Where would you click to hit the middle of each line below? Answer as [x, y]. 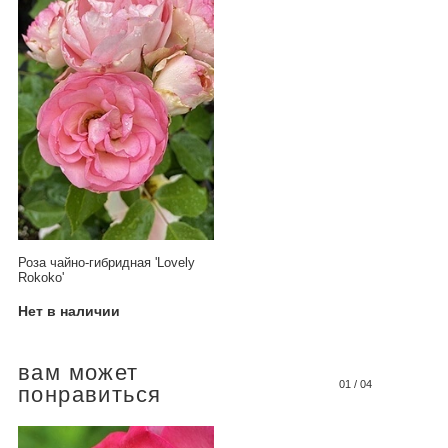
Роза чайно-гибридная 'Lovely [106, 262]
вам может [78, 373]
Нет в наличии [69, 311]
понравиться [90, 395]
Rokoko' [41, 277]
